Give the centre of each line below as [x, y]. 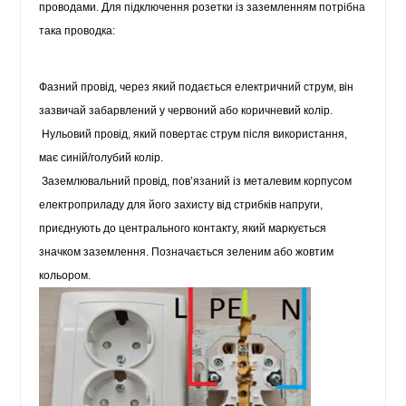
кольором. [65, 275]
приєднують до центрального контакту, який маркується [183, 228]
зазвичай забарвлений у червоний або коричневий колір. [186, 111]
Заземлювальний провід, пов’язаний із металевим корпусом [196, 181]
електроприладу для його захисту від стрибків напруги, [181, 205]
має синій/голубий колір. [101, 158]
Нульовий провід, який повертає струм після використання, [195, 134]
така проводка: [77, 31]
